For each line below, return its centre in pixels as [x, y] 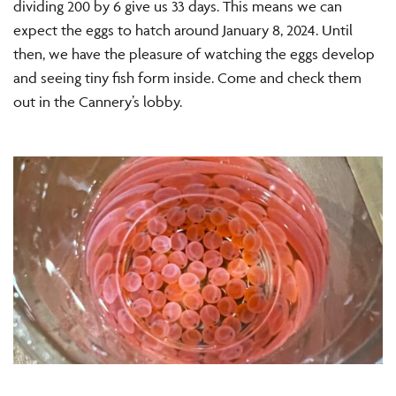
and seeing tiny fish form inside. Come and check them [187, 78]
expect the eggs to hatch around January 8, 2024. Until [183, 30]
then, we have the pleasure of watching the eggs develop [194, 54]
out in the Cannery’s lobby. [98, 102]
